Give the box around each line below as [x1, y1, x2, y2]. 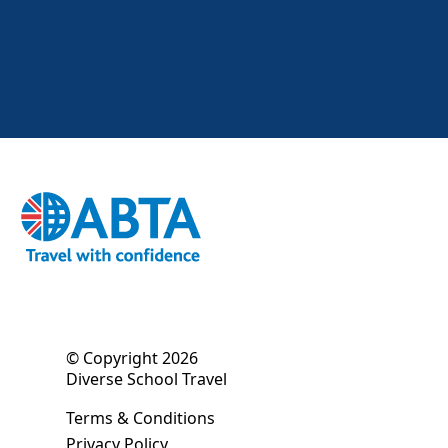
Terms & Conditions [66, 406, 216, 429]
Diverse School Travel [66, 367, 228, 390]
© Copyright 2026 [66, 346, 199, 369]
